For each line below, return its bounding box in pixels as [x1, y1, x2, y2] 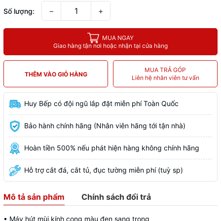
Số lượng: [3, 7, 35, 15]
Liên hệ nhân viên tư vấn [131, 74, 199, 81]
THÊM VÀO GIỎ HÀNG [24, 71, 87, 78]
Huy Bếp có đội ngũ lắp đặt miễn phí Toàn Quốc [24, 99, 179, 108]
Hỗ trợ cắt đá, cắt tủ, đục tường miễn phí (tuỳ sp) [24, 166, 183, 174]
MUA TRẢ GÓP [145, 66, 186, 74]
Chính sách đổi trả [81, 192, 151, 202]
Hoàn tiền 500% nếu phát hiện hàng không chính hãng [24, 144, 199, 152]
